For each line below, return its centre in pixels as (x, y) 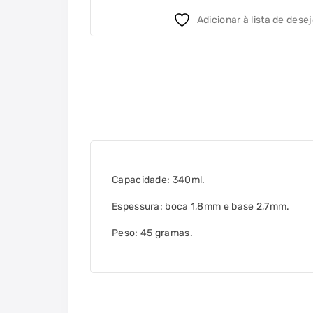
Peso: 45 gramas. (152, 233)
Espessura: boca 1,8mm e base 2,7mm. (201, 207)
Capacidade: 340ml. (159, 180)
